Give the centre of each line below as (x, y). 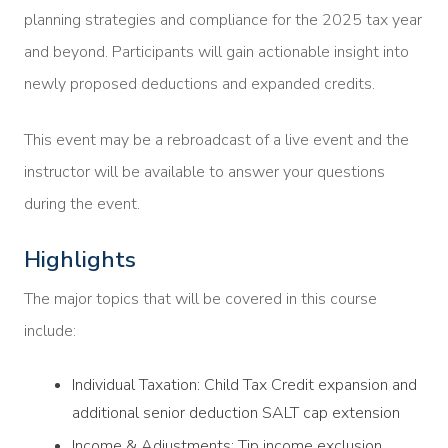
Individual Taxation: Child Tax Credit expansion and (244, 385)
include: (50, 331)
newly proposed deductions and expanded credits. (199, 84)
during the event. (82, 204)
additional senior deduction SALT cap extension (236, 413)
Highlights (80, 260)
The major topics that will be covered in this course (200, 299)
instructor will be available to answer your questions (204, 172)
